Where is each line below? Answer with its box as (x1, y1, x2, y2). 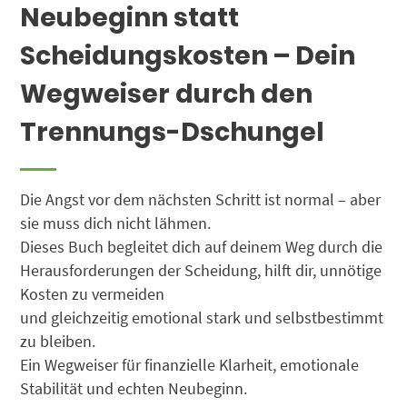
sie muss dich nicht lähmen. (20, 213, 212, 234)
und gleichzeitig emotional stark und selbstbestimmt (20, 308, 384, 329)
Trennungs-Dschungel (20, 114, 325, 151)
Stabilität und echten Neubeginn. (20, 379, 248, 400)
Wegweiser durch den (20, 76, 313, 113)
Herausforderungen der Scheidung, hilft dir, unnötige (20, 261, 382, 282)
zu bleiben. (20, 332, 96, 352)
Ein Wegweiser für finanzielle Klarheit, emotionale (20, 355, 360, 376)
